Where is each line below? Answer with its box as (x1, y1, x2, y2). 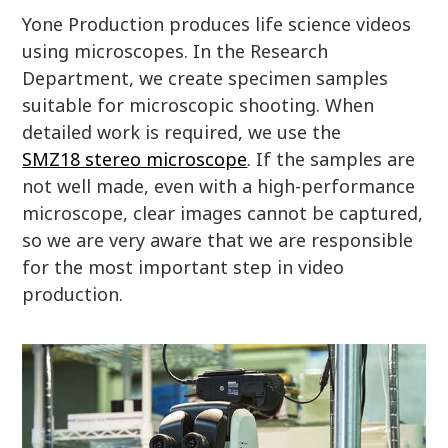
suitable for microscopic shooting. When (22, 92, 375, 117)
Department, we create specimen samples (22, 65, 389, 90)
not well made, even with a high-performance (22, 173, 416, 198)
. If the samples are (247, 146, 416, 171)
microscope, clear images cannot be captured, (22, 200, 424, 225)
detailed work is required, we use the (22, 119, 342, 144)
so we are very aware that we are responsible (22, 227, 414, 252)
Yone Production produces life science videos (22, 11, 412, 36)
